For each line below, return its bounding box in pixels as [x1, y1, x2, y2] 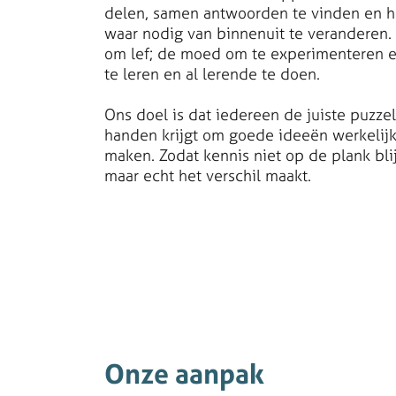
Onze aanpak [104, 356, 264, 392]
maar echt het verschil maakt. [104, 165, 311, 187]
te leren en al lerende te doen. [104, 64, 320, 85]
